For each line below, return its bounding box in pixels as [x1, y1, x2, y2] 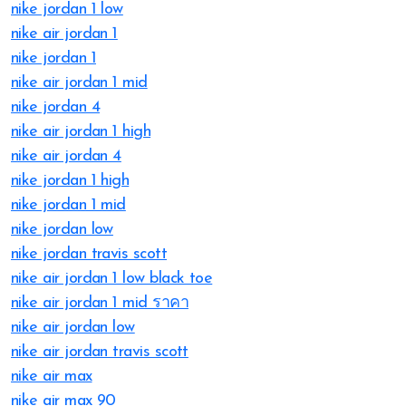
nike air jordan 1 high [11, 123, 151, 140]
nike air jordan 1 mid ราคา [11, 295, 188, 312]
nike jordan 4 [11, 99, 100, 116]
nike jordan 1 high [11, 172, 130, 189]
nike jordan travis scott [11, 246, 168, 263]
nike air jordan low [11, 319, 135, 336]
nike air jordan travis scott [11, 343, 188, 361]
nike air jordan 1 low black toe [11, 270, 213, 287]
